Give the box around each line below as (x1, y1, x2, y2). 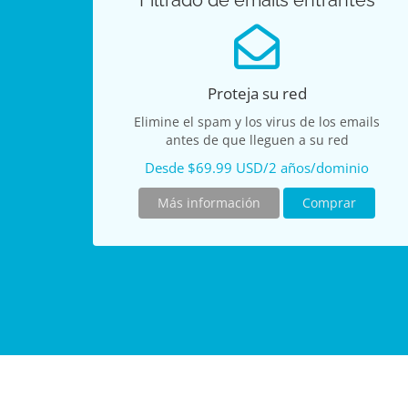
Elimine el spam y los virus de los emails (134, 113, 380, 130)
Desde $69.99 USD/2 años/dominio (145, 158, 369, 178)
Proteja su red (207, 83, 307, 104)
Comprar (302, 194, 356, 211)
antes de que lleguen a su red (165, 131, 349, 148)
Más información (158, 194, 260, 211)
